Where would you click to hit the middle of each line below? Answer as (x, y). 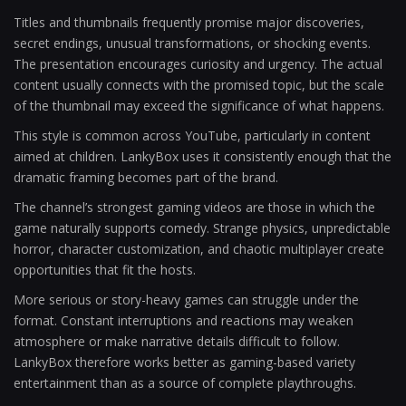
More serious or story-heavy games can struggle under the (186, 300)
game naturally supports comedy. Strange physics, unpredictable (202, 228)
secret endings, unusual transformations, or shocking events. (192, 43)
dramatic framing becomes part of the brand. (146, 177)
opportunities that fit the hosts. (105, 270)
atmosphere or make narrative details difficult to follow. (177, 341)
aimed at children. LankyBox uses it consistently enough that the (203, 156)
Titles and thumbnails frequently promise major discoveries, (189, 22)
